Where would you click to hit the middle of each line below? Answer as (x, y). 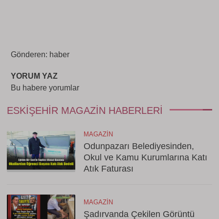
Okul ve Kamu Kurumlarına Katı (145, 157)
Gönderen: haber (40, 55)
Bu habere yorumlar (45, 88)
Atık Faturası (109, 169)
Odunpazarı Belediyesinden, (139, 146)
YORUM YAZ (34, 76)
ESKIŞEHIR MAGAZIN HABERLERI (85, 110)
